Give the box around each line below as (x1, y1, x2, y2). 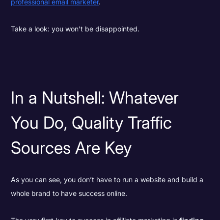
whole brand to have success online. (11, 189, 128, 198)
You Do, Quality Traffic (11, 112, 172, 133)
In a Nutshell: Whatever (11, 87, 179, 108)
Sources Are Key (11, 137, 132, 158)
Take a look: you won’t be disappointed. (11, 24, 140, 33)
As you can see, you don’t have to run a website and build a (11, 175, 204, 184)
